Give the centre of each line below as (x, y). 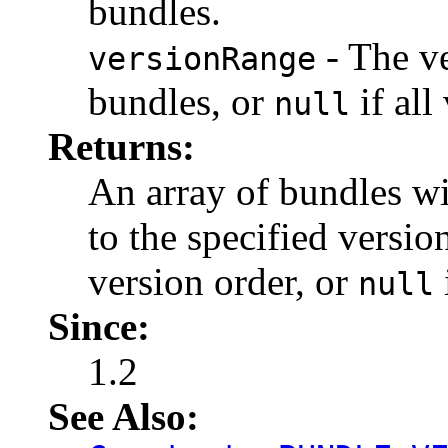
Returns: (121, 147)
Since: (99, 327)
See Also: (123, 417)
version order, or (223, 282)
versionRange (202, 59)
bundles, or (181, 102)
